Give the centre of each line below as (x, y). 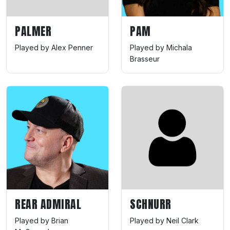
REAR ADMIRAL (48, 204)
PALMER (33, 31)
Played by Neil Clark (164, 221)
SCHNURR (151, 204)
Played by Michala (161, 47)
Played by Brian (42, 221)
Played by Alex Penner (54, 47)
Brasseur (145, 59)
